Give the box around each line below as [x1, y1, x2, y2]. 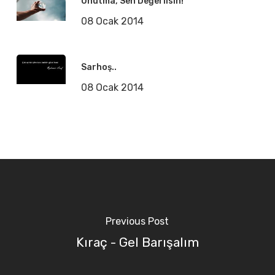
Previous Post [106, 215, 169, 228]
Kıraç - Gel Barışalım [76, 234, 199, 250]
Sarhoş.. [80, 62, 117, 73]
